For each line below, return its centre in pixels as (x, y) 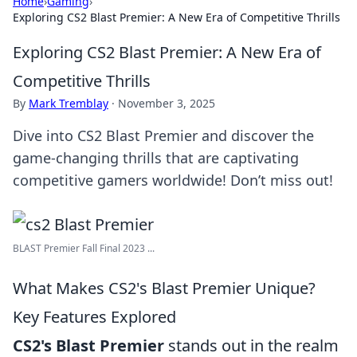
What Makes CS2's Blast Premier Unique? (164, 288)
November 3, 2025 (167, 103)
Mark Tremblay (69, 103)
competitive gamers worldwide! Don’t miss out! (173, 180)
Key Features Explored (94, 317)
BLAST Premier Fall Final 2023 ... (84, 248)
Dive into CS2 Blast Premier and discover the (163, 135)
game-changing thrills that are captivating (156, 158)
